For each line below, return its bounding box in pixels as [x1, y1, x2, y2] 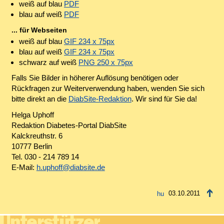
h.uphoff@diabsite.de [36, 163, 105, 172]
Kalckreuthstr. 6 [11, 131, 62, 140]
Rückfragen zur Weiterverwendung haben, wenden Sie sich [11, 84, 204, 93]
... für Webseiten [11, 26, 67, 34]
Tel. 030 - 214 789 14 [11, 152, 79, 161]
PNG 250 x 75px [78, 57, 133, 66]
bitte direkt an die [11, 94, 68, 103]
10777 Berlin [11, 142, 52, 151]
